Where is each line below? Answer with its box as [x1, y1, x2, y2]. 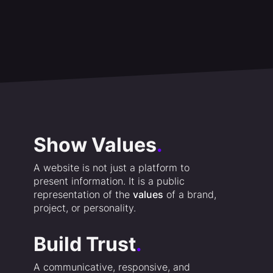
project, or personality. [33, 202, 136, 214]
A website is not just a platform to [33, 161, 190, 174]
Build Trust [33, 232, 136, 257]
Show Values [33, 133, 157, 157]
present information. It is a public [33, 175, 185, 188]
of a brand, [163, 188, 216, 201]
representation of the [33, 188, 133, 201]
